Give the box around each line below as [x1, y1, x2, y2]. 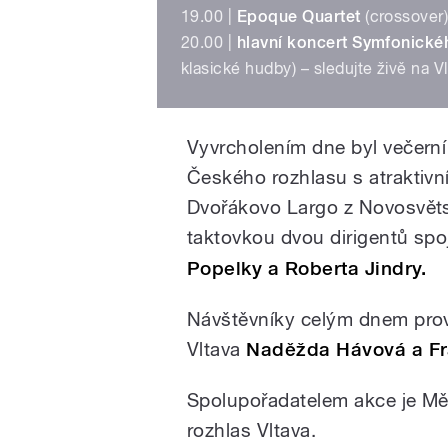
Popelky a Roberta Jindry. [187, 257, 426, 281]
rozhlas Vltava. [187, 419, 317, 442]
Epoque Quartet [236, 7, 361, 27]
